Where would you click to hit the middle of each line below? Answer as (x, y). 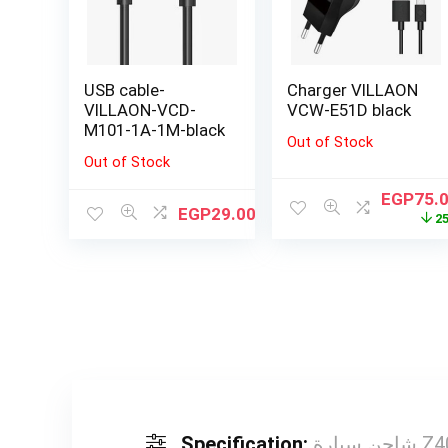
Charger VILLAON (353, 89)
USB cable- (124, 89)
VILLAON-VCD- (139, 109)
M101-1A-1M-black (154, 129)
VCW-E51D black (349, 109)
